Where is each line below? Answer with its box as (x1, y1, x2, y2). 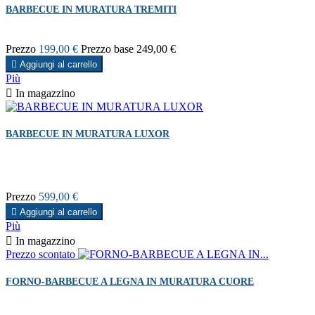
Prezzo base (81, 42, 134, 55)
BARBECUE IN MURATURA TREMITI (6, 4, 176, 15)
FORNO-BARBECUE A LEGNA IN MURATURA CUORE (6, 276, 254, 288)
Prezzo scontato (6, 247, 75, 260)
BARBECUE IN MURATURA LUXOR (6, 128, 169, 139)
